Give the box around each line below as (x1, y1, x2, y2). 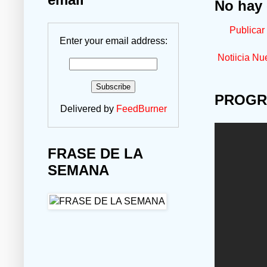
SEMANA (48, 162, 109, 179)
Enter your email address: (59, 36, 167, 46)
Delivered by (60, 104, 116, 114)
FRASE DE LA (48, 145, 142, 162)
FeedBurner (116, 104, 167, 114)
